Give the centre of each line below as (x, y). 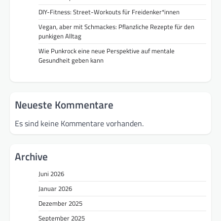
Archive (31, 157)
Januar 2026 (55, 189)
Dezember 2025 (60, 203)
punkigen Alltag (60, 36)
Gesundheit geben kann (71, 60)
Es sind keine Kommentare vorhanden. (79, 123)
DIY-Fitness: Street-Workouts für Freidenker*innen (109, 12)
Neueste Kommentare (64, 104)
